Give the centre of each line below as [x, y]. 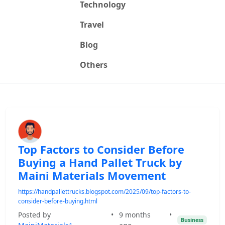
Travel [92, 25]
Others [93, 65]
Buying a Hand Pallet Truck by [100, 162]
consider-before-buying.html [58, 201]
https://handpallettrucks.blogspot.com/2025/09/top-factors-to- [104, 192]
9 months [135, 215]
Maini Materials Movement [92, 176]
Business [192, 220]
